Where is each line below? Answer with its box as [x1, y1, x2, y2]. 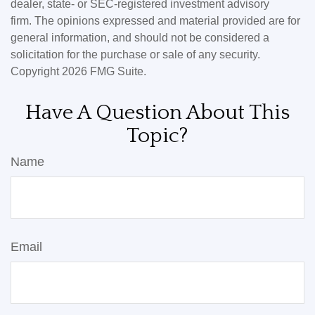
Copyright [11, 65, 62, 77]
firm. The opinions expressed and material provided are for [11, 15, 300, 27]
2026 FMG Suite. [62, 65, 146, 77]
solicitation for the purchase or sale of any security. [11, 49, 260, 60]
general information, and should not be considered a [11, 32, 269, 44]
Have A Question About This [25, 101, 290, 124]
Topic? [127, 124, 188, 148]
